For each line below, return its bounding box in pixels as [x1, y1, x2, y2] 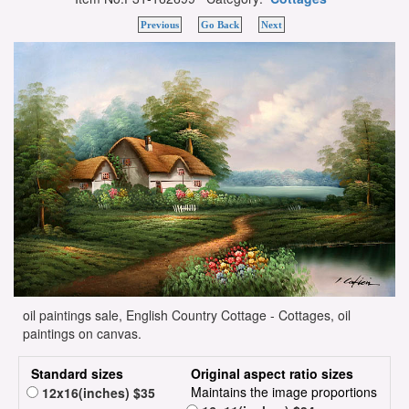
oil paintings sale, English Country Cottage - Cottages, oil [23, 306, 351, 325]
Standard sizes [31, 364, 123, 383]
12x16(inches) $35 [38, 383, 155, 403]
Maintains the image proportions [191, 383, 377, 402]
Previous [141, 19, 179, 31]
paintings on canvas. [23, 324, 142, 343]
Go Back [201, 19, 239, 31]
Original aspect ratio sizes [191, 364, 353, 383]
